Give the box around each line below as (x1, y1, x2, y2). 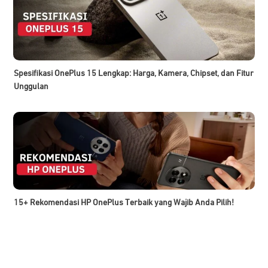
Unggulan (14, 82, 48, 91)
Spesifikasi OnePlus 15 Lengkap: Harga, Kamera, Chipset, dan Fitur (14, 69, 254, 78)
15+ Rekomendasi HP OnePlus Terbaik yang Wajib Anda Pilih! (14, 198, 234, 207)
